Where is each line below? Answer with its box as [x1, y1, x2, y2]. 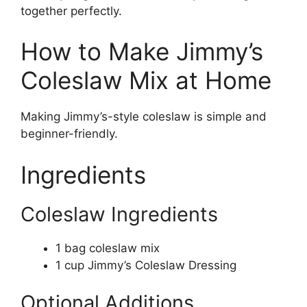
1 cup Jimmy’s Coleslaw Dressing [56, 258, 236, 272]
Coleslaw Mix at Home [21, 66, 271, 95]
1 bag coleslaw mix [56, 241, 160, 255]
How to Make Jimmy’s [21, 37, 263, 66]
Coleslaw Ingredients [21, 201, 218, 226]
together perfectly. [21, 3, 122, 18]
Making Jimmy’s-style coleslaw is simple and [21, 110, 267, 123]
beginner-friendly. [21, 127, 118, 140]
